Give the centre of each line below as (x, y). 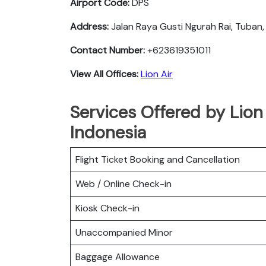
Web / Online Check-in (123, 183)
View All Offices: (104, 74)
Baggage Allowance (118, 256)
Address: (89, 26)
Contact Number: (107, 50)
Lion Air (157, 74)
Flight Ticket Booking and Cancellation (158, 159)
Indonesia (108, 132)
